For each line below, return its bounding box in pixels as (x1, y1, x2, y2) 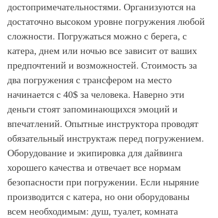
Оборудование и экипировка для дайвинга (7, 147, 182, 158)
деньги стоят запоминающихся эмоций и (7, 104, 178, 114)
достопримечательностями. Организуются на (7, 1, 196, 12)
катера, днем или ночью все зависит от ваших (7, 45, 197, 56)
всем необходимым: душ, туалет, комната (7, 206, 178, 217)
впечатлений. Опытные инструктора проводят (7, 118, 199, 129)
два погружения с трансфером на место (7, 74, 172, 85)
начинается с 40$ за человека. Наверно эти (7, 89, 184, 100)
